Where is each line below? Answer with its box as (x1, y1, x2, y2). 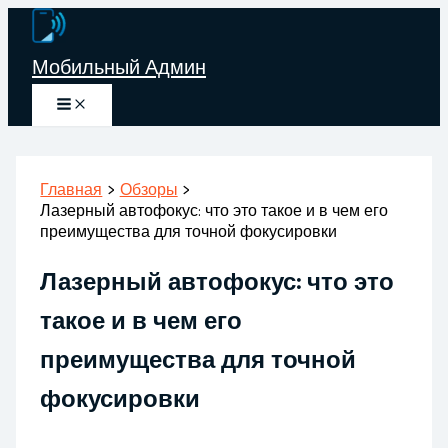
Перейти (7, 10, 71, 28)
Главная (40, 181, 103, 199)
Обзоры (119, 181, 178, 199)
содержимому (7, 60, 110, 78)
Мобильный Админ (32, 56, 206, 79)
